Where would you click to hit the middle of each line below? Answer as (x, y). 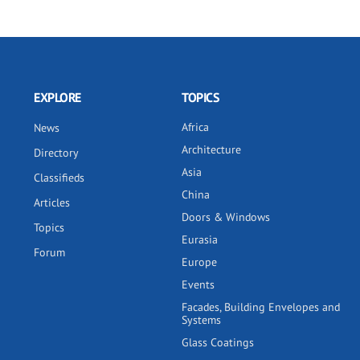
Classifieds (59, 178)
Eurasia (200, 239)
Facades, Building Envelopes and (261, 307)
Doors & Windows (226, 217)
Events (198, 284)
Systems (201, 320)
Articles (52, 202)
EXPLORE (57, 97)
